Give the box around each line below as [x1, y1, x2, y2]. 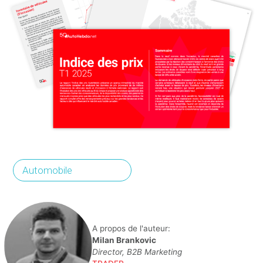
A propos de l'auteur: [92, 224, 171, 234]
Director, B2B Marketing [92, 247, 183, 257]
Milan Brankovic [92, 235, 157, 245]
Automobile [22, 164, 73, 177]
